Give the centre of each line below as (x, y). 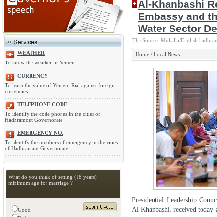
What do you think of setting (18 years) (53, 177)
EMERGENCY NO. (40, 133)
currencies (16, 91)
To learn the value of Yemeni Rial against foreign (60, 85)
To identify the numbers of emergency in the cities (61, 142)
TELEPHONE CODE (42, 104)
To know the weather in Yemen (40, 62)
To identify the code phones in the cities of (53, 114)
